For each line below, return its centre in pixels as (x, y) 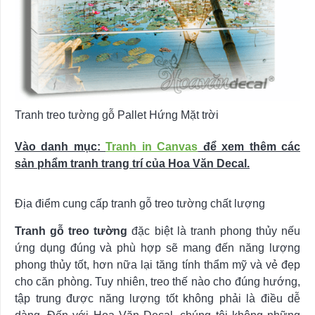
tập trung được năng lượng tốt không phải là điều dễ (157, 298)
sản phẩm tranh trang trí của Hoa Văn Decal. (132, 163)
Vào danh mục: (60, 146)
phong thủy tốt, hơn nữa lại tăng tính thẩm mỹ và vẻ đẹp (157, 264)
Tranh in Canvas (152, 146)
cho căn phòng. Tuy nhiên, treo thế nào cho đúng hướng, (157, 281)
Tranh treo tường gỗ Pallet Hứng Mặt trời (117, 115)
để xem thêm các (249, 146)
